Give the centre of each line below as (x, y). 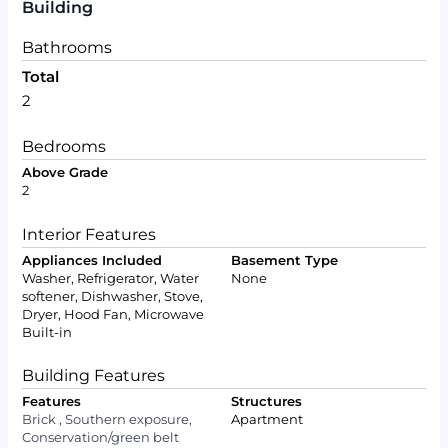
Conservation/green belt (101, 438)
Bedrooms (64, 146)
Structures (267, 402)
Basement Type (285, 260)
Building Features (94, 375)
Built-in (47, 332)
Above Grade (65, 173)
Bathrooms (67, 46)
